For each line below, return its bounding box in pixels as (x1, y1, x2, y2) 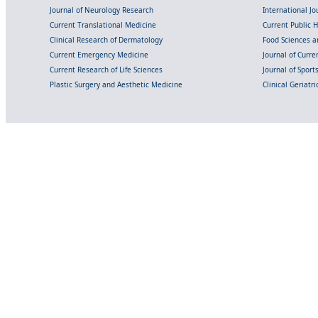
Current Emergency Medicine (50, 50, 148, 60)
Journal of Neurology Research (50, 5, 153, 16)
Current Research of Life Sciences (50, 65, 163, 75)
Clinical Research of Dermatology (50, 35, 163, 45)
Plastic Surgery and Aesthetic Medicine (50, 79, 182, 90)
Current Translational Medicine (50, 20, 156, 31)
